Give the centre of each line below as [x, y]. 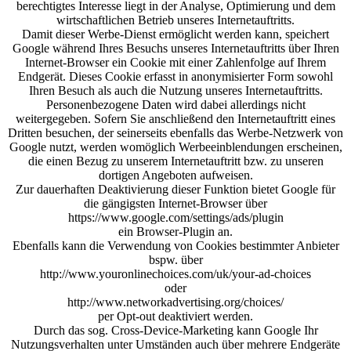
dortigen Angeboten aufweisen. [175, 175]
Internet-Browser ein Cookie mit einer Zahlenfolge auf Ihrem [175, 62]
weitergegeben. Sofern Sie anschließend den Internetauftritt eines [175, 119]
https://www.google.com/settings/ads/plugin [175, 217]
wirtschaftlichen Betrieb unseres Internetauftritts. [175, 20]
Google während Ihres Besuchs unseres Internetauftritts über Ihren [175, 48]
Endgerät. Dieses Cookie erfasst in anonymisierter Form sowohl [175, 76]
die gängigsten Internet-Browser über [175, 203]
